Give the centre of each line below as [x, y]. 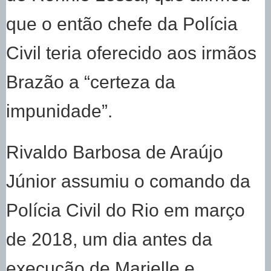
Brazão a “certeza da [91, 82]
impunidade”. [59, 111]
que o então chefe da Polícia [122, 24]
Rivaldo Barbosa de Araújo [115, 152]
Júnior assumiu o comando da [128, 181]
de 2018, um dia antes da [109, 239]
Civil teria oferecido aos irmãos [131, 53]
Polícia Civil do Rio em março [126, 210]
